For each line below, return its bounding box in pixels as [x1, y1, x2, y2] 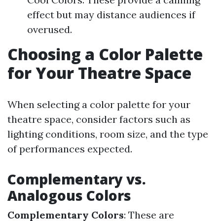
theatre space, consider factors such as [7, 113, 190, 125]
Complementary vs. [7, 170, 146, 188]
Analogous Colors [7, 186, 131, 205]
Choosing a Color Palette [7, 43, 203, 65]
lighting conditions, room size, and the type [7, 128, 208, 140]
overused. [27, 23, 72, 36]
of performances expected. [7, 143, 132, 155]
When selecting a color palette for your [7, 98, 190, 110]
